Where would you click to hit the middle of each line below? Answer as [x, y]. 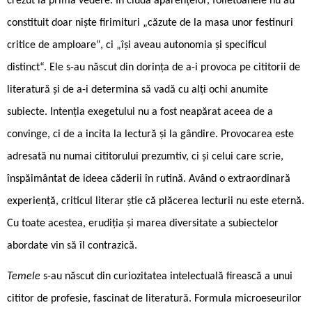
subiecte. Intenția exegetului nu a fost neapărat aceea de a [140, 112]
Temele [25, 276]
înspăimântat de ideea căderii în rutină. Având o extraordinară [149, 179]
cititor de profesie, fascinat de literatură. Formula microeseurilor [154, 298]
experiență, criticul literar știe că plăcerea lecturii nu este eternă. [156, 201]
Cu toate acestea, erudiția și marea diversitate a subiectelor [143, 223]
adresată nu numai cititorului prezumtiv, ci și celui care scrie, [145, 156]
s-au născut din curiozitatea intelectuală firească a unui [168, 276]
